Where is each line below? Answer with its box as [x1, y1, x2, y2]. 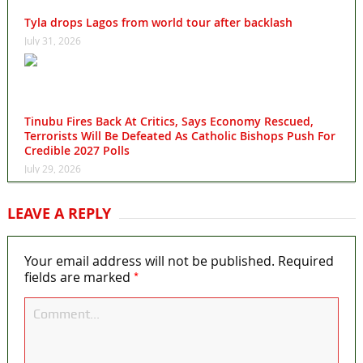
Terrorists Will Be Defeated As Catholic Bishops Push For [23, 127, 335, 143]
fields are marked [23, 267, 134, 286]
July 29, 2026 [23, 161, 81, 175]
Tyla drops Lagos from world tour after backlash [23, 14, 293, 30]
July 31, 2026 [23, 33, 81, 47]
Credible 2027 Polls [23, 142, 130, 158]
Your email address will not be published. [23, 251, 275, 270]
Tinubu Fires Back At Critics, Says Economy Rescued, [23, 113, 314, 129]
